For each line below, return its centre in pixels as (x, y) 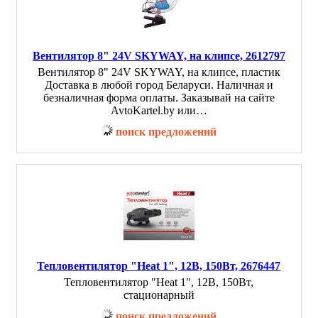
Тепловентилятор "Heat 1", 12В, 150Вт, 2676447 (159, 266)
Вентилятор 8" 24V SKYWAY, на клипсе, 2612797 (159, 56)
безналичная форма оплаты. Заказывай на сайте (159, 98)
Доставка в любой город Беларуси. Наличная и (159, 85)
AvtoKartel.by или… (159, 110)
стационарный (159, 295)
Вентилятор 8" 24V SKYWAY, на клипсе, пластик (159, 72)
